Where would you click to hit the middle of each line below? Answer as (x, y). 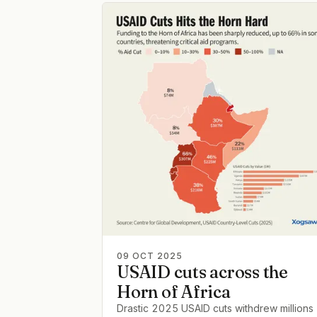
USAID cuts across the (202, 272)
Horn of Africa (174, 292)
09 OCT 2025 (150, 256)
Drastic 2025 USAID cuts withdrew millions (215, 308)
